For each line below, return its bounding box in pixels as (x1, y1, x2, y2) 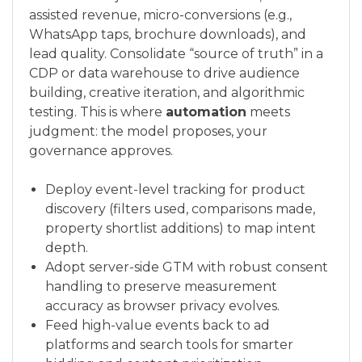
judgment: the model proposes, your (29, 124, 267, 139)
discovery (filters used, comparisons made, (45, 201, 315, 217)
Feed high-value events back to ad (45, 318, 270, 333)
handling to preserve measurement (45, 279, 277, 294)
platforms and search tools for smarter (45, 337, 293, 352)
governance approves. (29, 143, 173, 158)
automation (166, 104, 246, 120)
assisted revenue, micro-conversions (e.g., (29, 7, 292, 23)
